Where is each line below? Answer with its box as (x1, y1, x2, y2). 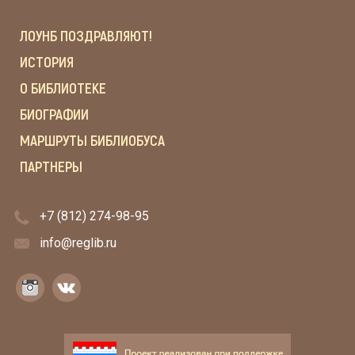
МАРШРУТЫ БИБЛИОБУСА (20, 132, 165, 151)
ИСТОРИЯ (20, 53, 74, 72)
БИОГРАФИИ (20, 105, 89, 124)
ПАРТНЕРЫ (20, 158, 82, 177)
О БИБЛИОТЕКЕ (20, 79, 106, 98)
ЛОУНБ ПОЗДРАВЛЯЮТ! (20, 27, 152, 46)
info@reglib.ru (40, 235, 116, 250)
